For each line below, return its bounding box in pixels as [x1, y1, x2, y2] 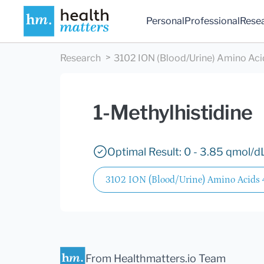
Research [60, 52, 101, 64]
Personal [146, 15, 185, 27]
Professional [184, 15, 240, 27]
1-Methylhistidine [93, 100, 253, 125]
